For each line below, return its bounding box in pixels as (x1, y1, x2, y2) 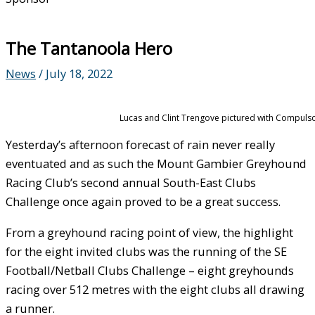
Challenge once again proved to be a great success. (6, 193, 281, 210)
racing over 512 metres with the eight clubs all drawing (6, 281, 304, 297)
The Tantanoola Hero (6, 37, 172, 60)
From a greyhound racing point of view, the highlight (6, 224, 293, 240)
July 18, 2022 (46, 65, 112, 82)
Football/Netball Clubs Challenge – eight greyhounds (6, 262, 294, 278)
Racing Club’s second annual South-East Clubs (6, 174, 256, 191)
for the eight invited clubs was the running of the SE (6, 243, 287, 259)
